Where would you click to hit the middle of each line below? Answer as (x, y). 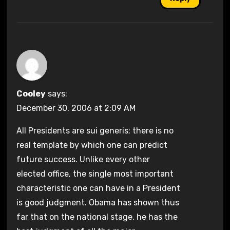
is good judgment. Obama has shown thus (98, 202)
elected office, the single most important (95, 174)
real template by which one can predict (92, 145)
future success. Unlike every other (83, 159)
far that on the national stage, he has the (97, 217)
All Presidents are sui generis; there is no (95, 130)
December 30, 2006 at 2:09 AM (76, 108)
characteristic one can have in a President (98, 188)
